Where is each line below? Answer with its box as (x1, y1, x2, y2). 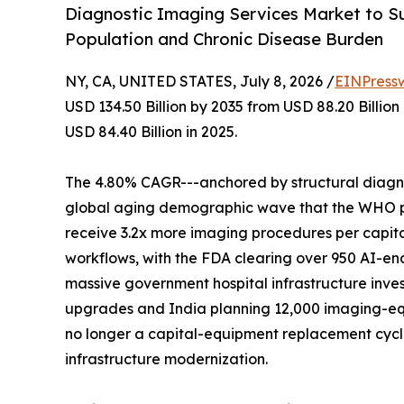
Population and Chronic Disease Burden (65, 29, 383, 50)
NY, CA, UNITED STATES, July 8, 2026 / (65, 72, 335, 91)
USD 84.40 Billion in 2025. (65, 123, 237, 142)
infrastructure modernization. (65, 350, 268, 369)
